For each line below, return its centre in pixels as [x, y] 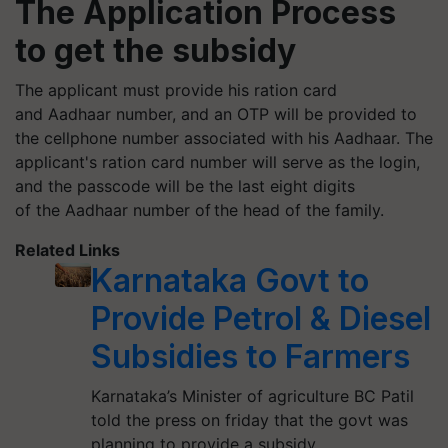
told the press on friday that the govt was [249, 419]
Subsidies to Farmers [250, 356]
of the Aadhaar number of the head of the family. [199, 209]
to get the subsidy [155, 50]
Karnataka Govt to [229, 280]
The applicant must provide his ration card [176, 89]
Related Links [67, 249]
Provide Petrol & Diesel [260, 318]
